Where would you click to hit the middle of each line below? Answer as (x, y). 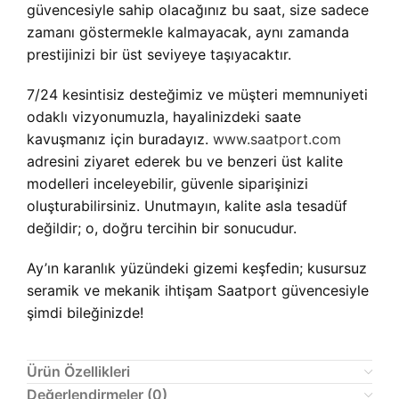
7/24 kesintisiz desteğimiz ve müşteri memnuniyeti (197, 94)
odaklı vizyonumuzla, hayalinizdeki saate (164, 117)
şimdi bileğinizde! (85, 313)
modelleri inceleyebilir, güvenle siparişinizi (167, 183)
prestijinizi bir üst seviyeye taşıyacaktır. (159, 54)
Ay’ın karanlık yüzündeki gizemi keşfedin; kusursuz (197, 268)
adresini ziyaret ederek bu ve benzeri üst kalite (185, 161)
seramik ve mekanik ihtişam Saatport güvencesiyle (198, 290)
